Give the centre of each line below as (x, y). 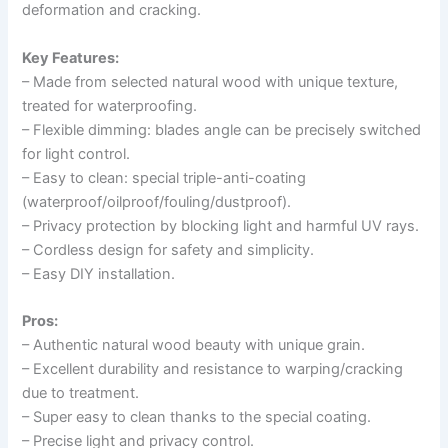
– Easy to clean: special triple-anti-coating (164, 177)
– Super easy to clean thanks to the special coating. (197, 417)
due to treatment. (81, 393)
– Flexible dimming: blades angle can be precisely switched (222, 129)
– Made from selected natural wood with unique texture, (210, 81)
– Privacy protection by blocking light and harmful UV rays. (221, 225)
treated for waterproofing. (110, 105)
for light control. (76, 153)
